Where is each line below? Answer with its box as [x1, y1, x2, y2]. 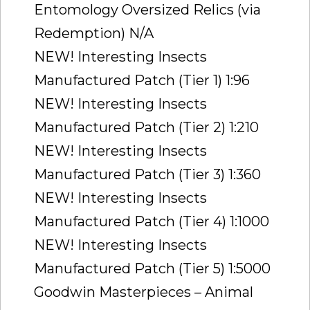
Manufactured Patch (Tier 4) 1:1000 [34, 212, 269, 230]
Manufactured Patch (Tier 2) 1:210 [34, 118, 259, 136]
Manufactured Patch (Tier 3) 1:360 [34, 165, 261, 183]
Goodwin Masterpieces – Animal [34, 283, 253, 300]
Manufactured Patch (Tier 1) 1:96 [34, 71, 250, 89]
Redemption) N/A [34, 24, 154, 42]
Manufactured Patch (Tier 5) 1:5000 [34, 259, 271, 277]
